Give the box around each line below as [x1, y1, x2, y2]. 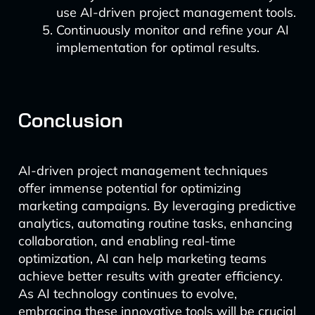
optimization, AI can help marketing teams [18, 250, 266, 266]
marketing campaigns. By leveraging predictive [18, 198, 296, 214]
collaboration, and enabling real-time [18, 233, 236, 249]
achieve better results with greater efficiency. [18, 268, 283, 284]
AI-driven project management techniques [18, 162, 268, 179]
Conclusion [18, 108, 123, 132]
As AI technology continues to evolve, [18, 285, 237, 302]
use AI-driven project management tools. [56, 4, 296, 20]
